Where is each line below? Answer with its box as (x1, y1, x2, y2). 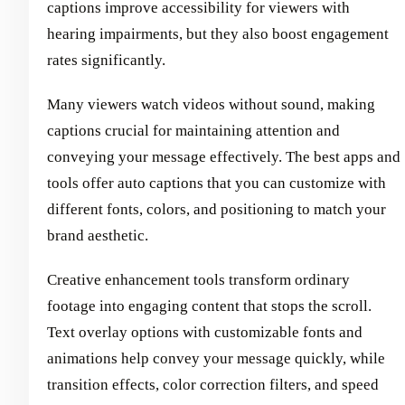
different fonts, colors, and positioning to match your (47, 201, 386, 219)
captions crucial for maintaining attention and (47, 122, 340, 140)
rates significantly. (47, 52, 165, 70)
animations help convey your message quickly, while (47, 350, 385, 368)
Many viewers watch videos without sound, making (47, 96, 375, 114)
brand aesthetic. (47, 227, 148, 245)
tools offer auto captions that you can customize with (47, 174, 386, 193)
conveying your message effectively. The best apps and (47, 148, 400, 166)
